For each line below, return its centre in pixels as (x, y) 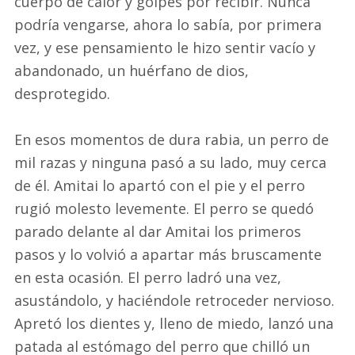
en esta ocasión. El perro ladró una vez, (148, 277)
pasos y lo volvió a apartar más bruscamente (168, 254)
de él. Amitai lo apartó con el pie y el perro (160, 185)
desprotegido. (62, 93)
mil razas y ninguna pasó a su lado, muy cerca (170, 162)
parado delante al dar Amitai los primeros (158, 231)
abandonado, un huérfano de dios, (132, 70)
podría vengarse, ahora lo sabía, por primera (168, 24)
